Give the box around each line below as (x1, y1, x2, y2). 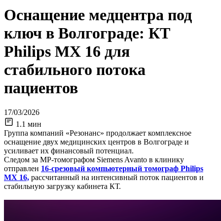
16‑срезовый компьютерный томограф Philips (41, 164, 203, 173)
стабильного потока (4, 61, 146, 79)
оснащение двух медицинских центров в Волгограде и (4, 137, 189, 146)
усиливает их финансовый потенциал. (4, 146, 134, 155)
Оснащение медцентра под (4, 6, 192, 24)
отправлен (4, 164, 41, 173)
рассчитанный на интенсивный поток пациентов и (31, 173, 204, 182)
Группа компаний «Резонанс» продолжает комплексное (4, 128, 191, 137)
